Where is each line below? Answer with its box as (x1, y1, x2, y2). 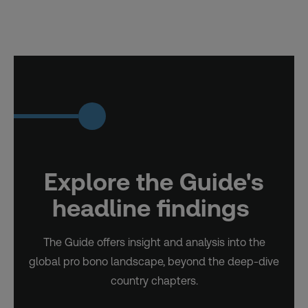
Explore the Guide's (44, 167, 264, 196)
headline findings (52, 193, 256, 222)
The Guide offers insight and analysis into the (43, 236, 265, 249)
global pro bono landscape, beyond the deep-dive (29, 255, 279, 268)
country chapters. (110, 274, 198, 287)
